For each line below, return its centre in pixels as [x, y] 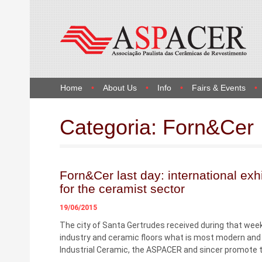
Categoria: [108, 127]
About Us [120, 88]
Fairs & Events [218, 88]
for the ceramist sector [122, 189]
